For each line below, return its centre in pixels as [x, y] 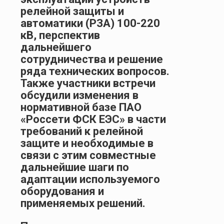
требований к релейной [82, 131]
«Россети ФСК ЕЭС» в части [93, 119]
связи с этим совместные [88, 155]
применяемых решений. [83, 203]
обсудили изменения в [79, 95]
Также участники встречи [88, 83]
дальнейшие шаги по [75, 167]
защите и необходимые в [87, 143]
